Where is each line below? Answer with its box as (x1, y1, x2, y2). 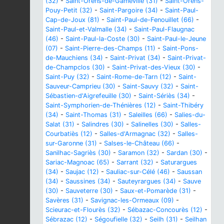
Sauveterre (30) (65, 186, 113, 194)
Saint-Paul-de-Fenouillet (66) (106, 15, 194, 23)
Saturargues (160, 158, 197, 166)
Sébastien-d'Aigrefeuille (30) (45, 91, 131, 99)
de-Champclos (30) (45, 63, 105, 71)
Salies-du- (174, 110, 205, 118)
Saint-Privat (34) (110, 53, 160, 61)
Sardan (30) (166, 148, 202, 156)
